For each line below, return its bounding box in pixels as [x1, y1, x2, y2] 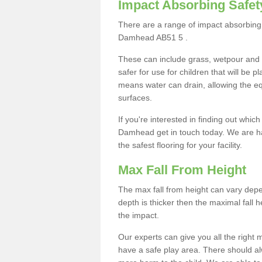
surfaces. [118, 93, 152, 102]
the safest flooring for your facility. [118, 140, 244, 150]
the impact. [118, 211, 159, 220]
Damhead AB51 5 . [118, 33, 188, 42]
